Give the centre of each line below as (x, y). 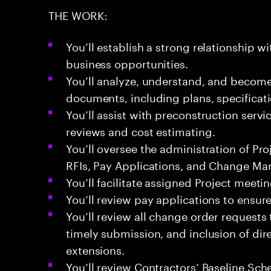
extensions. (96, 249)
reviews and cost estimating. (141, 130)
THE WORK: (78, 14)
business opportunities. (127, 62)
